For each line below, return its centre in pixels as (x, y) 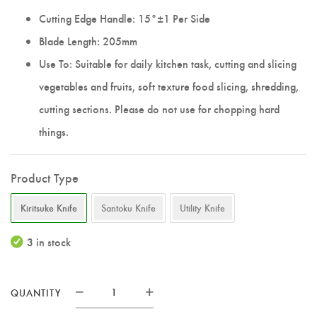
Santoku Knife (128, 208)
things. (54, 131)
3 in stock (49, 242)
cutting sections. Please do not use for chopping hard (159, 109)
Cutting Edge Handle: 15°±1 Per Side (125, 18)
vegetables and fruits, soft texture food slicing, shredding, (169, 86)
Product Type (45, 177)
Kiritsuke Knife (49, 208)
